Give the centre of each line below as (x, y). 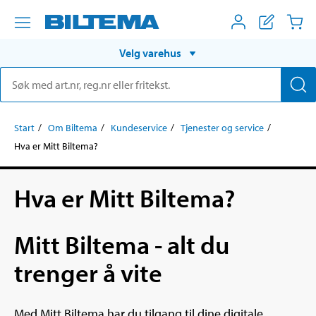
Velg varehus (150, 53)
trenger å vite (88, 272)
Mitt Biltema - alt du (122, 244)
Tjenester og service (222, 127)
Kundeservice (139, 127)
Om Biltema (73, 127)
